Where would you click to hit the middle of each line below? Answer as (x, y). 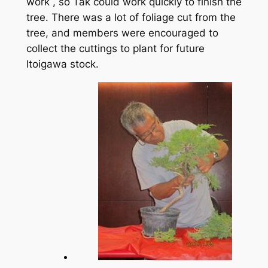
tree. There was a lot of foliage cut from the (131, 17)
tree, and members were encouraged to (122, 33)
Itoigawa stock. (62, 64)
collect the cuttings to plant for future (115, 48)
